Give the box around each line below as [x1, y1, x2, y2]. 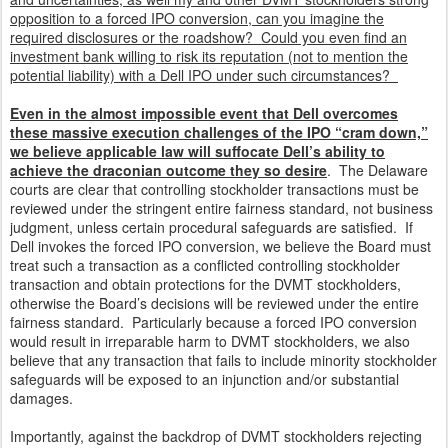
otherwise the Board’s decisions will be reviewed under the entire [10, 293, 419, 313]
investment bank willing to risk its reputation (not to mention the [10, 46, 408, 66]
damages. [10, 388, 73, 408]
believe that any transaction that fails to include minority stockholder [10, 350, 437, 370]
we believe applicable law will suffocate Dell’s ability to [10, 141, 385, 161]
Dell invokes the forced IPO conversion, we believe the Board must [10, 236, 431, 256]
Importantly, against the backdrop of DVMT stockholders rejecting [10, 426, 422, 446]
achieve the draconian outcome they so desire [10, 160, 327, 180]
